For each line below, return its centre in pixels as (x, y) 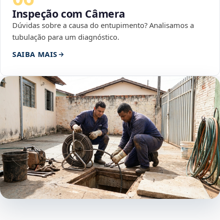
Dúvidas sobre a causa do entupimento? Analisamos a (103, 25)
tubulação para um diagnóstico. (66, 37)
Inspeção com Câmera (69, 14)
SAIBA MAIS (35, 54)
